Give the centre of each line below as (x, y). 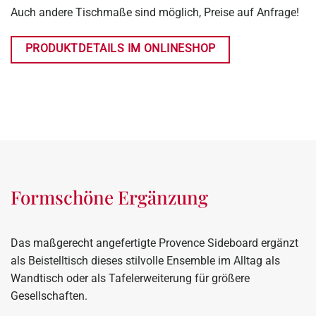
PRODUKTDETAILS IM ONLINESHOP (120, 48)
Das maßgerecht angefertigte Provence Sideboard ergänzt (154, 243)
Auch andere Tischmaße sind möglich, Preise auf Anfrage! (155, 12)
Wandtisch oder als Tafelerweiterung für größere (130, 279)
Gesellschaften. (49, 296)
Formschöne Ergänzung (109, 197)
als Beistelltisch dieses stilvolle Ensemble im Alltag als (145, 261)
